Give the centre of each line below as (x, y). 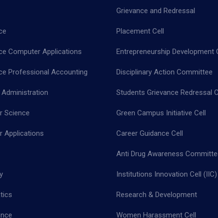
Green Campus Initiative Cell (161, 113)
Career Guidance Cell (150, 133)
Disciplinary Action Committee (164, 72)
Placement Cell (140, 31)
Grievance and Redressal (156, 10)
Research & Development (157, 194)
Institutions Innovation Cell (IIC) (167, 174)
